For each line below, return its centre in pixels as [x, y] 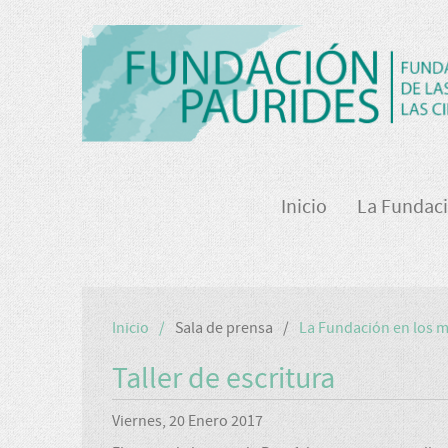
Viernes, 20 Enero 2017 [187, 420]
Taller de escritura [223, 378]
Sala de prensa [224, 327]
